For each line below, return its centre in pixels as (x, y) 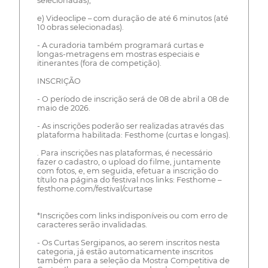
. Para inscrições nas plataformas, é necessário (124, 153)
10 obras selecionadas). (80, 28)
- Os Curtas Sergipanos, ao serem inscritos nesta (128, 243)
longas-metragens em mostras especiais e (118, 54)
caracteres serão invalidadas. (92, 225)
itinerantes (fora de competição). (99, 63)
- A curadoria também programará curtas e (120, 45)
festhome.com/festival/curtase (95, 189)
